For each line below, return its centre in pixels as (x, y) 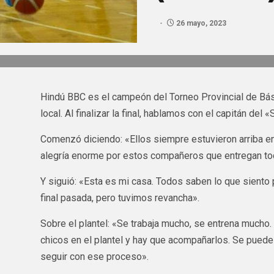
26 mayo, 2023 (200, 23)
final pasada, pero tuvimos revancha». (120, 198)
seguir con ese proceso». (94, 256)
